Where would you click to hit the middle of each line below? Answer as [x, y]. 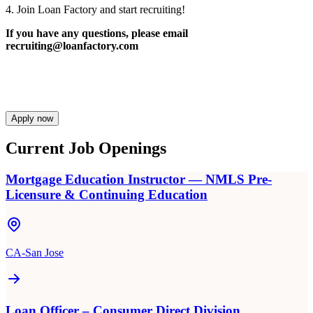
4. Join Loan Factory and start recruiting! [95, 9]
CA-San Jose [35, 253]
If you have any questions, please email [97, 33]
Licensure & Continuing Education [107, 195]
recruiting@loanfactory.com [72, 45]
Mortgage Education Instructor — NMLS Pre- [139, 180]
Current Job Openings [86, 148]
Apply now [32, 118]
